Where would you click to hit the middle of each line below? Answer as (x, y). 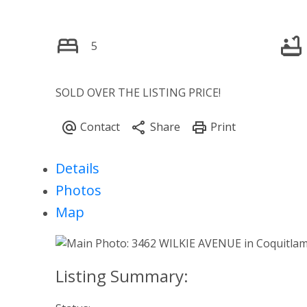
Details (77, 169)
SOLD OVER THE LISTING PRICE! (138, 93)
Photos (78, 191)
